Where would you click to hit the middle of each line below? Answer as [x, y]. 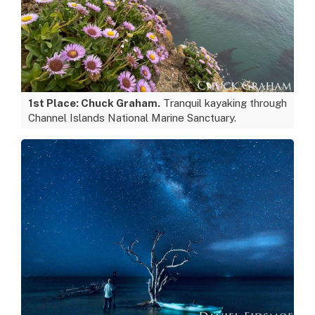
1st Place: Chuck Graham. [94, 103]
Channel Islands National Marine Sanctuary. [132, 118]
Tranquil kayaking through [224, 103]
